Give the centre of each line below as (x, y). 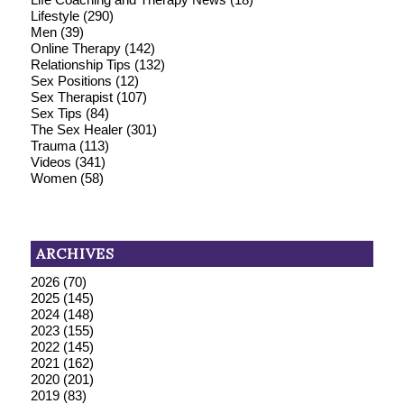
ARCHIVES (75, 253)
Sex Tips (56, 113)
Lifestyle (55, 15)
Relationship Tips (80, 64)
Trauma (53, 145)
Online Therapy (75, 48)
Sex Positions (71, 80)
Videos (50, 161)
